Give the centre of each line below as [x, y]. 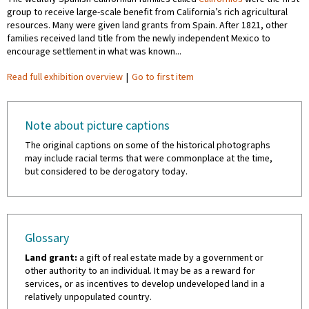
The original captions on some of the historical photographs [148, 146]
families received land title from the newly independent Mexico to [139, 39]
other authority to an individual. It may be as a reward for [140, 271]
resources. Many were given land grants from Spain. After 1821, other [147, 26]
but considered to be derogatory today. [106, 172]
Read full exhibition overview [65, 77]
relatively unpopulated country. [88, 297]
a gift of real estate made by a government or [170, 258]
